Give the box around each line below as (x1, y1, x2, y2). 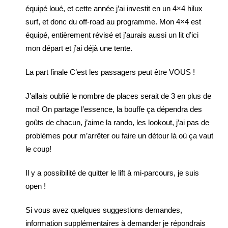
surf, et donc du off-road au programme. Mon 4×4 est (25, 17, 201, 26)
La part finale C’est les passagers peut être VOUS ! (25, 68, 195, 76)
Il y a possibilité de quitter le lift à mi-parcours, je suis (25, 168, 199, 177)
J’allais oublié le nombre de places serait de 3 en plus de (25, 92, 211, 100)
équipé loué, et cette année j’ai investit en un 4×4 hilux (25, 4, 203, 13)
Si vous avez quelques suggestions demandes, (25, 206, 182, 214)
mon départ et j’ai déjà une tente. (25, 44, 132, 52)
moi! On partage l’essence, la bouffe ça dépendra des (25, 105, 202, 113)
